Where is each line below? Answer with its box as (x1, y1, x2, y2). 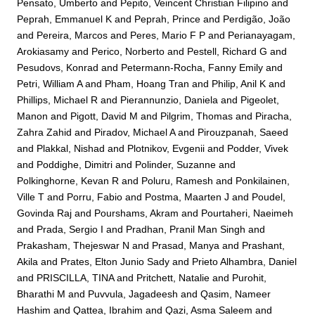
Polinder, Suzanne (135, 158, 217, 170)
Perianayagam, (228, 29, 296, 41)
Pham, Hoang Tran (105, 77, 190, 89)
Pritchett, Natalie (136, 271, 210, 283)
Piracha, (255, 110, 292, 122)
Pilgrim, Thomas (160, 110, 233, 122)
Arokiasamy (17, 45, 70, 57)
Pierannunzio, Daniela (120, 94, 219, 105)
